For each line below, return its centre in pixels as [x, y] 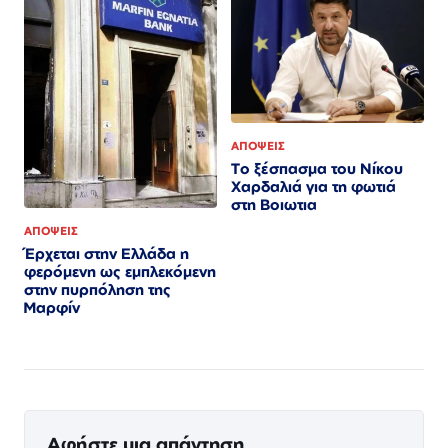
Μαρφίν [52, 308]
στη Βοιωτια [274, 205]
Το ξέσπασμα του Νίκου [317, 169]
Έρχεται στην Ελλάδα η [106, 254]
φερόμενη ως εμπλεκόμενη [120, 272]
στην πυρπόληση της [97, 290]
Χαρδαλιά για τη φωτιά [313, 187]
